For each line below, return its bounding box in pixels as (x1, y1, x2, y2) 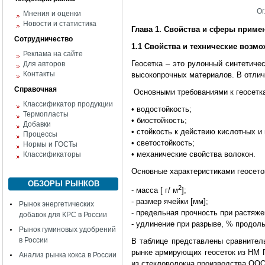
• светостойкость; (131, 138, 195, 147)
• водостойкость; (131, 105, 192, 114)
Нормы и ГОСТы (23, 140, 77, 148)
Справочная (14, 85, 57, 93)
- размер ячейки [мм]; (131, 197, 208, 206)
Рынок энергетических (19, 200, 94, 208)
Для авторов (23, 60, 65, 68)
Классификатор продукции (23, 100, 113, 108)
